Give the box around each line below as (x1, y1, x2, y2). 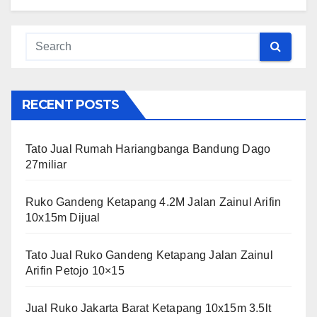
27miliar (25, 158, 67, 171)
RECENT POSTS (22, 96, 120, 113)
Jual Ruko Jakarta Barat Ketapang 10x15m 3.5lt (25, 301, 272, 314)
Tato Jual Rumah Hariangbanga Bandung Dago (25, 142, 271, 155)
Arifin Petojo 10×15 (25, 264, 125, 277)
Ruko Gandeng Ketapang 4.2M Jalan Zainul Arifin (25, 195, 282, 208)
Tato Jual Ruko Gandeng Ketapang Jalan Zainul (25, 248, 273, 261)
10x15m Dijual (25, 211, 100, 224)
